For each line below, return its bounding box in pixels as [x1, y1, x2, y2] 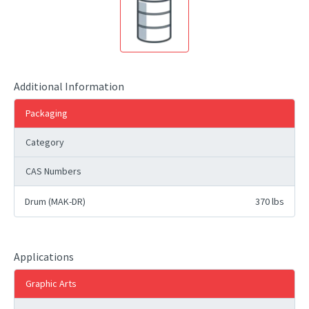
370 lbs [255, 195, 284, 208]
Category [26, 136, 64, 148]
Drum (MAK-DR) [25, 195, 86, 208]
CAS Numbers [26, 165, 81, 177]
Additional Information [14, 79, 124, 93]
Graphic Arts [26, 277, 77, 290]
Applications [14, 250, 74, 263]
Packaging [26, 107, 68, 119]
